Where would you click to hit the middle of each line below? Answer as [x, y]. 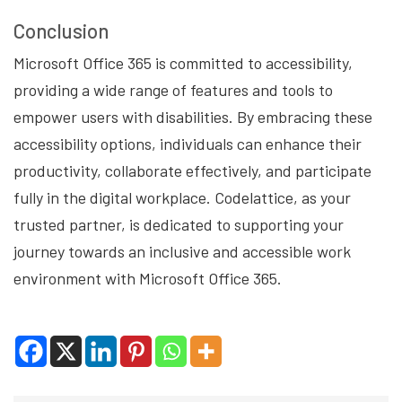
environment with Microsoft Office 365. [148, 279]
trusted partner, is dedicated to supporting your [179, 225]
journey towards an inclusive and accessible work [182, 252]
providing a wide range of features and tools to [173, 90]
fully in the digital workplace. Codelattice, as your [182, 198]
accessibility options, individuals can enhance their [188, 144]
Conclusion [61, 31]
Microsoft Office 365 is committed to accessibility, [183, 63]
